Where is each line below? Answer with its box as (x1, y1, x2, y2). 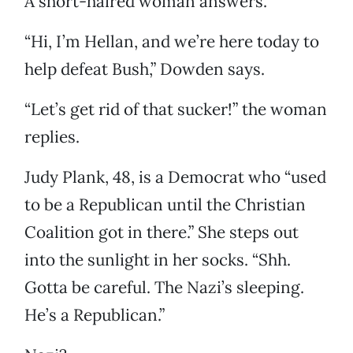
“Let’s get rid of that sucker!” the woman (24, 98, 327, 121)
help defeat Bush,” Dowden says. (24, 58, 265, 80)
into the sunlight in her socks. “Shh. (24, 249, 291, 271)
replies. (24, 126, 80, 148)
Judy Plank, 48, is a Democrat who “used (24, 166, 326, 188)
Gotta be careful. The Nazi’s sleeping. (24, 277, 304, 299)
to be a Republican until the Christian (24, 194, 306, 216)
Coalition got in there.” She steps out (24, 221, 299, 243)
